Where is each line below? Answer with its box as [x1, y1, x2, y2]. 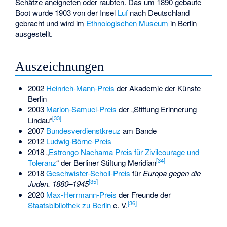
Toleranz [27, 157, 56, 168]
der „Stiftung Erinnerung [116, 104, 197, 115]
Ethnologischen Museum [86, 18, 169, 29]
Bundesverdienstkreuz [46, 125, 121, 136]
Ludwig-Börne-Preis [46, 136, 111, 147]
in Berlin [168, 18, 197, 29]
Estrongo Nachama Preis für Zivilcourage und [48, 146, 199, 158]
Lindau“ [27, 115, 52, 126]
